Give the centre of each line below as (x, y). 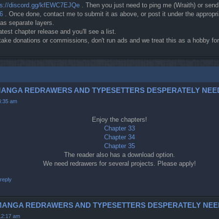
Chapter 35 (119, 146)
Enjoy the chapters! (119, 119)
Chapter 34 (119, 137)
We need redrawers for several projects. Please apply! (119, 163)
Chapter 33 (119, 128)
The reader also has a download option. (119, 154)
